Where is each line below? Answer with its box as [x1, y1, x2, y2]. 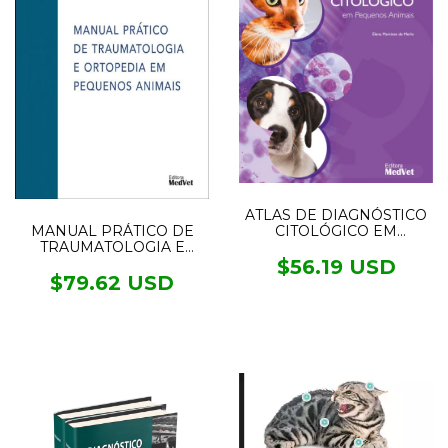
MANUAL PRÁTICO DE [30, 221, 194, 240]
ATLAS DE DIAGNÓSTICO [245, 205, 427, 224]
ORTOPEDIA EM [52, 253, 172, 272]
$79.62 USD [50, 270, 174, 295]
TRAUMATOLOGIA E [39, 237, 185, 256]
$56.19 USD [276, 254, 396, 279]
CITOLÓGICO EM [275, 221, 397, 240]
